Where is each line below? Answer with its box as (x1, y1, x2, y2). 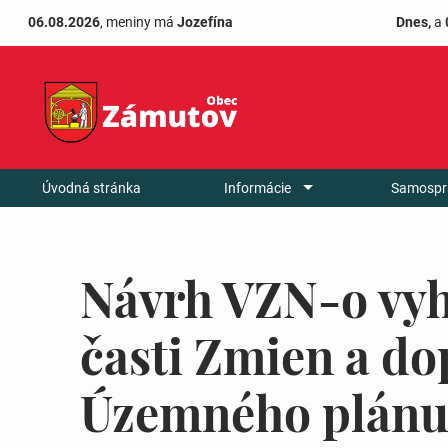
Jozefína (177, 14, 233, 31)
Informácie (224, 179, 292, 196)
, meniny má (100, 14, 177, 31)
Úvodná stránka (41, 179, 141, 196)
